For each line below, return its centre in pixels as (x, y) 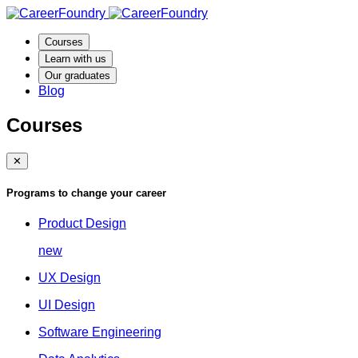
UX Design (70, 278)
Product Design (82, 224)
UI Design (67, 305)
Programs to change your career (86, 193)
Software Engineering (100, 332)
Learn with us (76, 59)
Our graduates (78, 76)
